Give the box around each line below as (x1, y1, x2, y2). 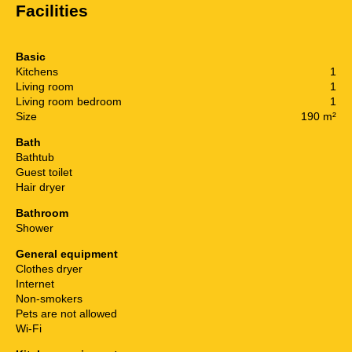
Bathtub (16, 150, 54, 163)
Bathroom (16, 206, 68, 219)
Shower (16, 221, 53, 234)
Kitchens (16, 64, 58, 78)
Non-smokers (16, 291, 82, 305)
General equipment (16, 247, 118, 260)
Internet (16, 277, 54, 290)
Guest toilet (16, 165, 72, 178)
